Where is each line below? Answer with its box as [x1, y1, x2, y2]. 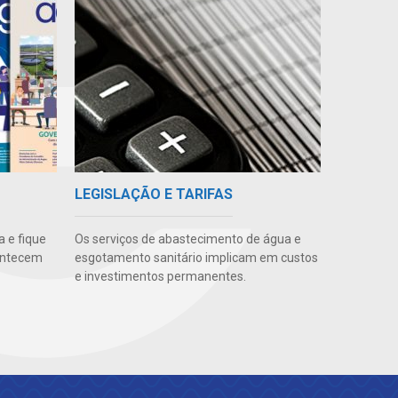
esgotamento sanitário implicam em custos [74, 251, 318, 266]
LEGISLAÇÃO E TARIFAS [74, 186, 233, 203]
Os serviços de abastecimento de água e [74, 232, 301, 247]
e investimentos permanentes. [74, 269, 246, 284]
